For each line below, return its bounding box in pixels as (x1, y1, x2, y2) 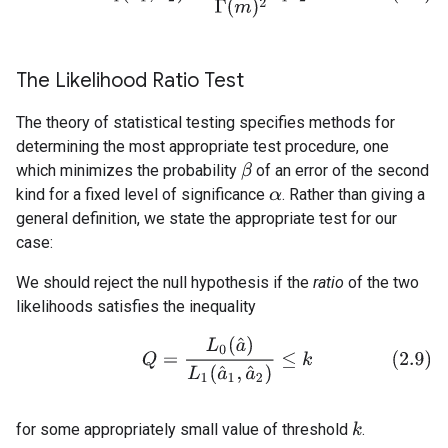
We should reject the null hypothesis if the (16, 272, 313, 292)
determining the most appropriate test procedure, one (16, 136, 389, 156)
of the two (344, 272, 419, 292)
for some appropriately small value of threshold (16, 419, 352, 439)
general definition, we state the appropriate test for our (16, 208, 397, 228)
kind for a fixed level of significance (16, 184, 269, 204)
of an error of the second (252, 160, 430, 180)
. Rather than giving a (281, 184, 425, 204)
